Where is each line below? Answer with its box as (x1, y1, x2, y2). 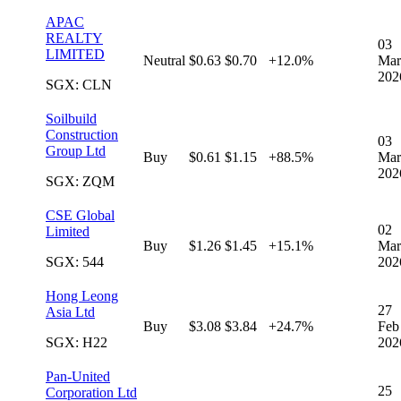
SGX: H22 (46, 335, 107, 351)
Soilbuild (46, 111, 97, 127)
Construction (46, 127, 118, 143)
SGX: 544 (46, 254, 104, 270)
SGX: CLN (46, 77, 112, 93)
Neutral (143, 53, 185, 69)
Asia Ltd (46, 304, 95, 320)
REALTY (46, 30, 103, 47)
